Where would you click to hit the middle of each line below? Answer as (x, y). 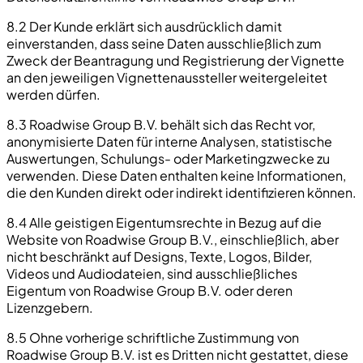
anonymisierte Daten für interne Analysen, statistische (169, 141)
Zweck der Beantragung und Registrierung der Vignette (175, 60)
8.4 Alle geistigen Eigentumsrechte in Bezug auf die (164, 222)
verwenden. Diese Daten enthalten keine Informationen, (176, 175)
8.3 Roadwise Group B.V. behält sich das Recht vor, (161, 124)
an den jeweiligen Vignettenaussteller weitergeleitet (167, 77)
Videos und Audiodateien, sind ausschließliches (152, 273)
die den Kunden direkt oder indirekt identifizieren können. (181, 192)
